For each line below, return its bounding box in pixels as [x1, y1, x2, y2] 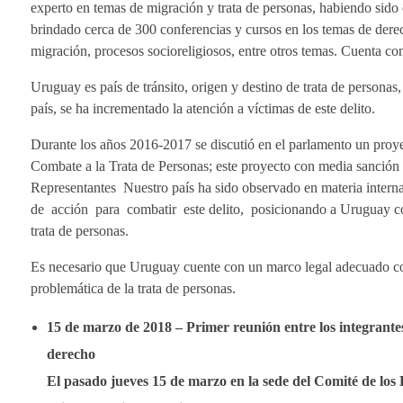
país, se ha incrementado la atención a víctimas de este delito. [31, 101, 375, 117]
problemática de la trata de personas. [31, 281, 236, 297]
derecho [46, 346, 95, 363]
